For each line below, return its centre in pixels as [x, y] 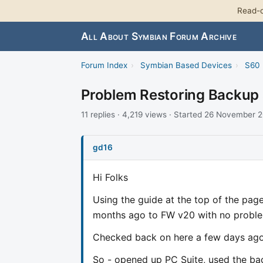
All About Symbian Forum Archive [159, 36]
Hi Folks [110, 177]
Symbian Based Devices [186, 65]
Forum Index [104, 65]
